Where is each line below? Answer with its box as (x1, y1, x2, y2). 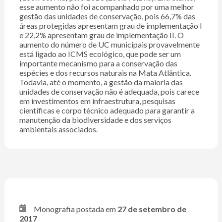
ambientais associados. (19, 124, 98, 134)
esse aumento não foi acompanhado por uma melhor (19, 2, 194, 12)
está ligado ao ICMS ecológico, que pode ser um (19, 49, 181, 59)
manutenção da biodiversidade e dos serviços (19, 115, 171, 125)
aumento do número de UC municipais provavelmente (19, 40, 200, 50)
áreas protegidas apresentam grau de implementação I (19, 21, 202, 31)
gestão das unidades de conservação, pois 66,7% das (19, 11, 195, 21)
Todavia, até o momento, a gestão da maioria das (19, 77, 183, 87)
